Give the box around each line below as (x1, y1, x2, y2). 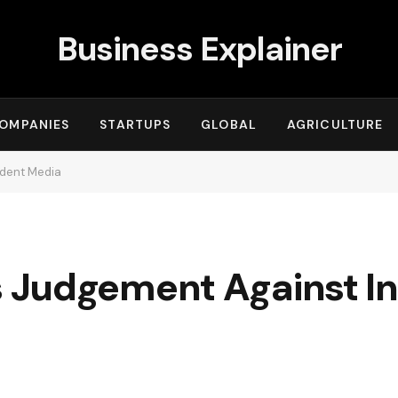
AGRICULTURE (286, 116, 384, 132)
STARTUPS (99, 116, 171, 132)
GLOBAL (201, 116, 257, 132)
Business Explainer (56, 27, 342, 70)
